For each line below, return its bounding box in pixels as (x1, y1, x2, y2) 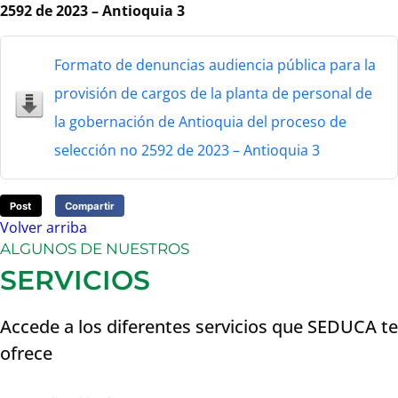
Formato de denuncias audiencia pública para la (54, 54, 376, 75)
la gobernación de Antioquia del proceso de (54, 111, 346, 131)
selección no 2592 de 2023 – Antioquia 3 (54, 139, 320, 160)
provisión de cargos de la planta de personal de (54, 83, 372, 103)
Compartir (64, 199, 115, 212)
